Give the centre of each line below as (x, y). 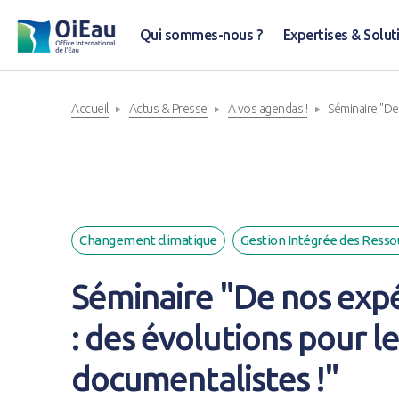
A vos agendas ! (267, 109)
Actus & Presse (168, 109)
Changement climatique (148, 240)
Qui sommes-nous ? (201, 35)
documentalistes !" (205, 378)
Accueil (90, 109)
